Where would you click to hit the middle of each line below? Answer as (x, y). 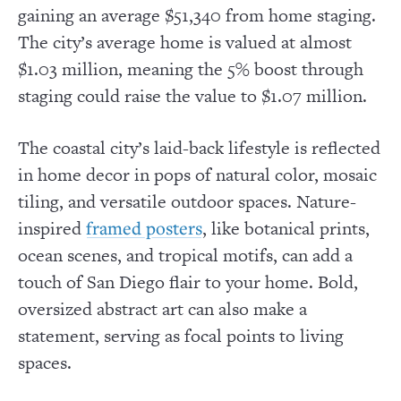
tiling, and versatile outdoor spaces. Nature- (187, 201)
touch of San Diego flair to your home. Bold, (188, 282)
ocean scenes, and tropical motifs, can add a (185, 255)
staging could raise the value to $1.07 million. (192, 96)
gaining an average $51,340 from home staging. (197, 16)
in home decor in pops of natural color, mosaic (197, 174)
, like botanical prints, (286, 228)
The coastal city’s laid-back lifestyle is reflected (199, 147)
